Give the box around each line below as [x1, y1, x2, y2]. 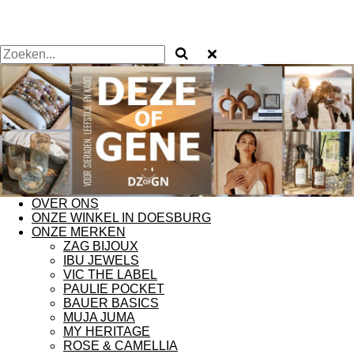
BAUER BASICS [63, 296, 159, 311]
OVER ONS [32, 197, 99, 211]
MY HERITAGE [63, 325, 150, 339]
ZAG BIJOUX [63, 239, 138, 254]
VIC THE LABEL [63, 268, 157, 282]
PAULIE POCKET [63, 282, 164, 296]
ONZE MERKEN [32, 225, 126, 239]
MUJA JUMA [63, 311, 135, 325]
